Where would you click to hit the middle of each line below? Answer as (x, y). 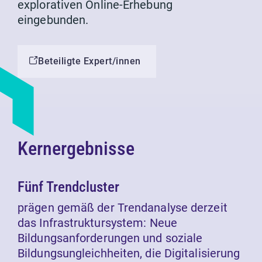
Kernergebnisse (76, 149)
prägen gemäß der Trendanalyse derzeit (123, 208)
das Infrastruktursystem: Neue (97, 223)
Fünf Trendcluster (68, 187)
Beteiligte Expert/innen (89, 61)
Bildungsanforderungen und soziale (110, 238)
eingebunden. (53, 20)
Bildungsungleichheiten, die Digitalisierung (129, 254)
